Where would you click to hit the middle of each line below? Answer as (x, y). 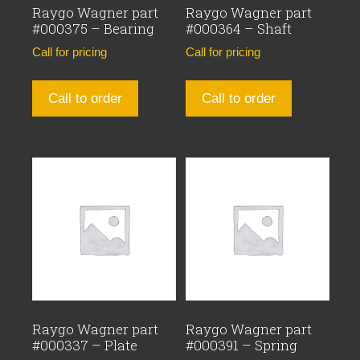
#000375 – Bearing (93, 29)
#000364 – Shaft (239, 29)
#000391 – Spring (242, 345)
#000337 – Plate (85, 345)
